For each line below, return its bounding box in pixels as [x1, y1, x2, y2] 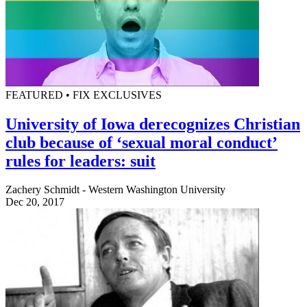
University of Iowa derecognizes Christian [5, 114, 300, 133]
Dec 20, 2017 [5, 196, 64, 208]
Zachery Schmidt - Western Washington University [5, 184, 225, 196]
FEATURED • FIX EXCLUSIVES [5, 88, 162, 101]
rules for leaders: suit [5, 151, 156, 170]
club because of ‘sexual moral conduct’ [5, 133, 278, 151]
